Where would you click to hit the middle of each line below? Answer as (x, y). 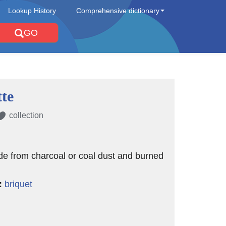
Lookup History (32, 11)
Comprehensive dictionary (118, 11)
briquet (18, 184)
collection (26, 115)
